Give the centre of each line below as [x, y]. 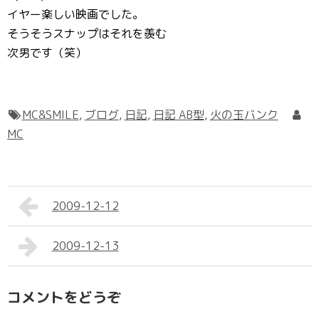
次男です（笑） [47, 53]
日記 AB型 [178, 115]
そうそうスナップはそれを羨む [87, 33]
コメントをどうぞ [64, 297]
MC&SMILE [50, 115]
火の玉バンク [244, 115]
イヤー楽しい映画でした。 [75, 14]
